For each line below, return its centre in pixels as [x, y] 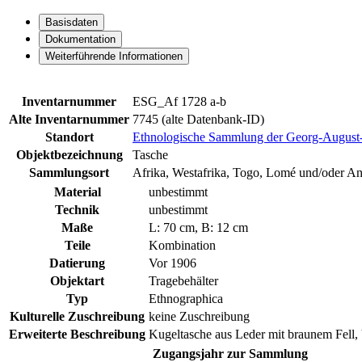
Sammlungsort [69, 173]
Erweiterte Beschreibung [77, 335]
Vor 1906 [173, 263]
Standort [69, 137]
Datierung [77, 263]
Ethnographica [186, 299]
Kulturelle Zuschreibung [77, 317]
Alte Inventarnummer [69, 120]
